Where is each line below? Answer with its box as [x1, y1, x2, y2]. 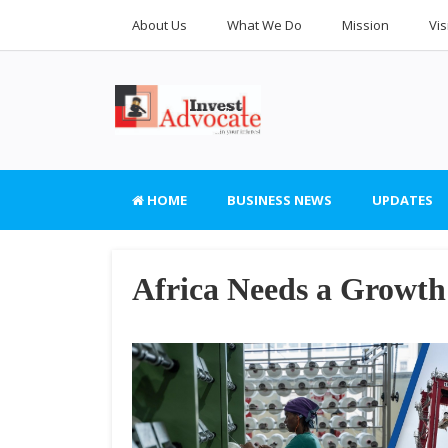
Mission [342, 16, 389, 34]
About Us [132, 16, 187, 34]
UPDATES [372, 191, 433, 209]
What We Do [227, 16, 302, 34]
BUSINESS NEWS [227, 191, 332, 209]
